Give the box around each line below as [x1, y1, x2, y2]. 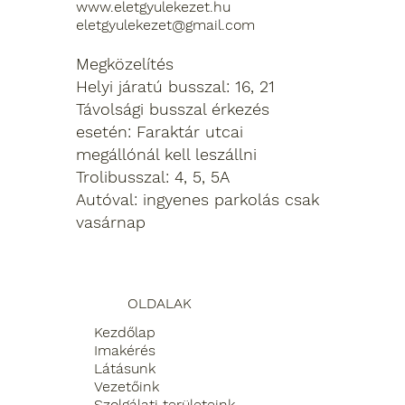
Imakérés [93, 342, 155, 360]
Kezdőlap [93, 324, 155, 342]
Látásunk [93, 360, 155, 378]
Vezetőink [93, 378, 159, 396]
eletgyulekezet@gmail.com [75, 15, 255, 33]
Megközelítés [75, 53, 174, 73]
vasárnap [75, 212, 146, 231]
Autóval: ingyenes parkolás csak [75, 189, 319, 209]
